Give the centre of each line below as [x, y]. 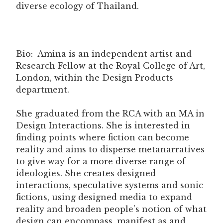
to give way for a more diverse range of [101, 161]
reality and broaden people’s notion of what [111, 209]
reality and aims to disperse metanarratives [110, 149]
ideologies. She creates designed [86, 173]
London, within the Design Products [95, 77]
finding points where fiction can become [103, 137]
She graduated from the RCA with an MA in [110, 113]
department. [43, 89]
